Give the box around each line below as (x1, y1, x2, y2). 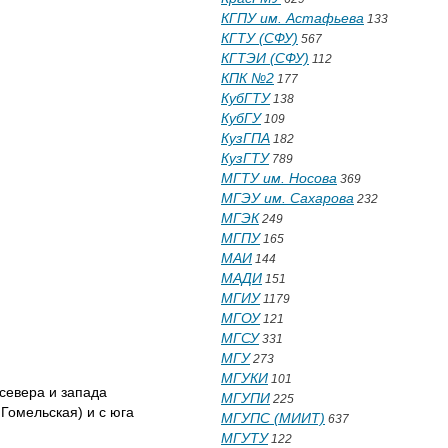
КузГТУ (221, 150, 269, 166)
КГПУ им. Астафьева (221, 10, 364, 26)
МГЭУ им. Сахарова (221, 190, 354, 206)
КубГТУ (221, 90, 270, 106)
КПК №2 (221, 70, 274, 86)
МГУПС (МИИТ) (221, 410, 325, 426)
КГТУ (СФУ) (221, 30, 298, 46)
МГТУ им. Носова (221, 170, 337, 186)
